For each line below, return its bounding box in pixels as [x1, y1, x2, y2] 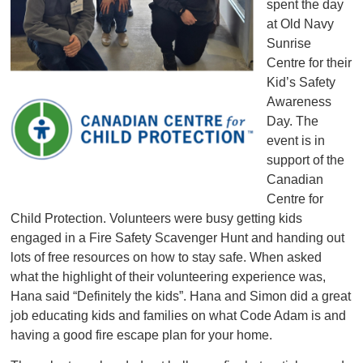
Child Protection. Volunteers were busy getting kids [11, 211, 303, 226]
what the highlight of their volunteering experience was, [11, 270, 327, 284]
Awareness [267, 95, 332, 109]
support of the [267, 153, 345, 168]
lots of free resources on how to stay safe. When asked [11, 250, 322, 265]
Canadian [267, 173, 324, 187]
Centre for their [267, 56, 352, 70]
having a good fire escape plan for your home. [11, 328, 273, 343]
